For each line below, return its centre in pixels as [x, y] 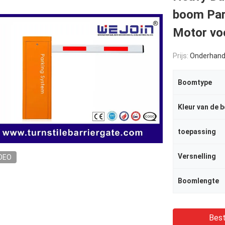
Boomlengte [198, 181]
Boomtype [195, 82]
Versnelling [197, 156]
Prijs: [181, 56]
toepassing [197, 132]
